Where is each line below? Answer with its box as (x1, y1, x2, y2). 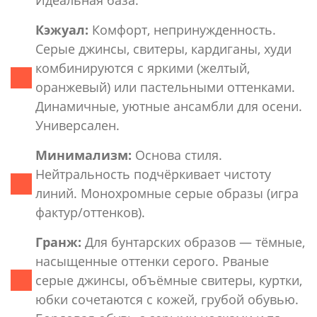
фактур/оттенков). (35, 203, 145, 221)
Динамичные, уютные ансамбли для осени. (35, 97, 302, 115)
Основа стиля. (132, 146, 222, 163)
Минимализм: (35, 146, 132, 163)
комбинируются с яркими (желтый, (35, 59, 250, 76)
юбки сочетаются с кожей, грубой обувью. (35, 290, 299, 308)
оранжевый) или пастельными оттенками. (35, 78, 295, 96)
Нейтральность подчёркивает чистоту (35, 165, 271, 183)
